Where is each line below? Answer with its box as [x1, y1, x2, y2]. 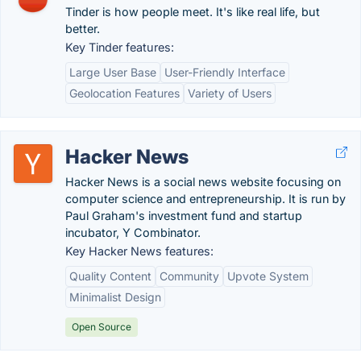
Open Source [72, 321, 131, 333]
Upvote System [227, 269, 309, 283]
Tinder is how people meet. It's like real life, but [65, 5, 320, 19]
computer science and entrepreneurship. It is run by [65, 192, 346, 205]
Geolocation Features [69, 86, 180, 100]
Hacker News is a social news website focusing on [65, 175, 341, 189]
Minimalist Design [69, 290, 161, 304]
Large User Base [69, 65, 156, 79]
